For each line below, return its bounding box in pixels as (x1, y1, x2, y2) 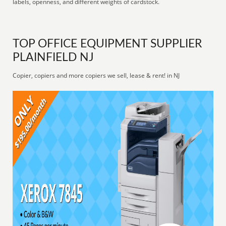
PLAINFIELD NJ (13, 52, 94, 63)
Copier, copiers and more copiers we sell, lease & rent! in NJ (13, 71, 180, 80)
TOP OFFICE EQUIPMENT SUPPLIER (13, 38, 202, 49)
